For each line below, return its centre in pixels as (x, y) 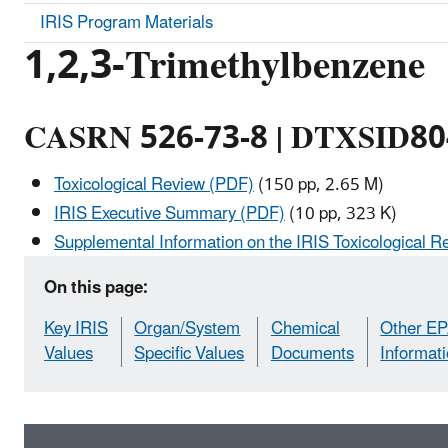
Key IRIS (76, 329)
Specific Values (189, 354)
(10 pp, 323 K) (343, 214)
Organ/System (187, 329)
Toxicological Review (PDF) (154, 184)
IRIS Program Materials (126, 22)
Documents (312, 354)
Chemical (305, 329)
